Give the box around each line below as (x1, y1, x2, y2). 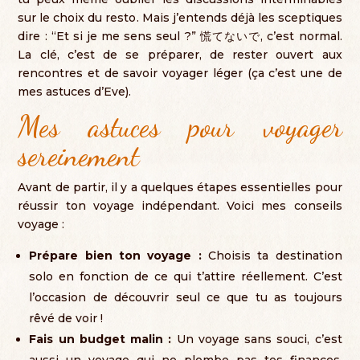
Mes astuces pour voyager (18, 109, 342, 144)
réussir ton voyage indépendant (18, 198, 217, 213)
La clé (18, 47, 57, 62)
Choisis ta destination (207, 248, 342, 263)
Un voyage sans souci (176, 332, 308, 346)
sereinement (18, 138, 140, 173)
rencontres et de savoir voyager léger (18, 66, 243, 80)
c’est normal (267, 29, 340, 43)
